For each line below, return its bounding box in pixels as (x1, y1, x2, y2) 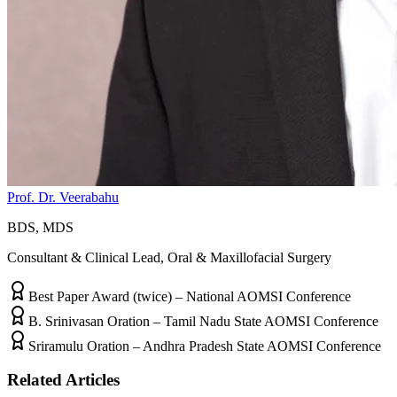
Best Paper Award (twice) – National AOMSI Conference (28, 288, 351, 304)
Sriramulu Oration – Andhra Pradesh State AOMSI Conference (28, 338, 381, 354)
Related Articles (7, 370, 120, 390)
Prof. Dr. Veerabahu (7, 189, 119, 205)
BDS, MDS (7, 219, 74, 235)
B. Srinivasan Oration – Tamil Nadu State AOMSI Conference (28, 313, 378, 329)
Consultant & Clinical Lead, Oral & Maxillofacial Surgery (7, 249, 331, 265)
